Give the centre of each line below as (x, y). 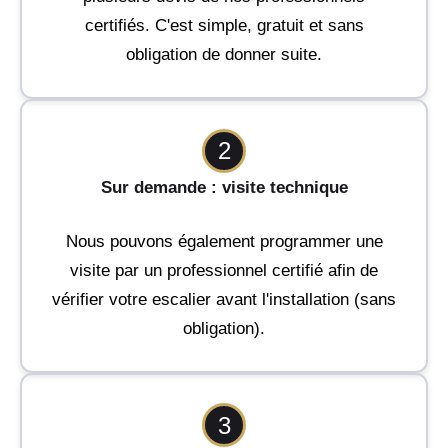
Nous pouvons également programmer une (224, 241)
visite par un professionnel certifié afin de (224, 270)
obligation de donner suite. (224, 54)
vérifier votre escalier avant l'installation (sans (224, 299)
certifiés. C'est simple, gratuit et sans (224, 25)
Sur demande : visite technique (224, 187)
